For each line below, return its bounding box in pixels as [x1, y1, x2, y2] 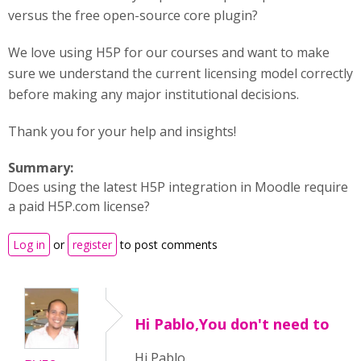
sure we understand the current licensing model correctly [8, 64, 353, 82]
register [73, 237, 112, 252]
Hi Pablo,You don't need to [135, 314, 330, 334]
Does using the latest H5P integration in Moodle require [8, 178, 348, 196]
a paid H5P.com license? [8, 197, 150, 215]
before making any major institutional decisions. [8, 85, 299, 103]
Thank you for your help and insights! [8, 122, 236, 140]
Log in [13, 237, 45, 252]
